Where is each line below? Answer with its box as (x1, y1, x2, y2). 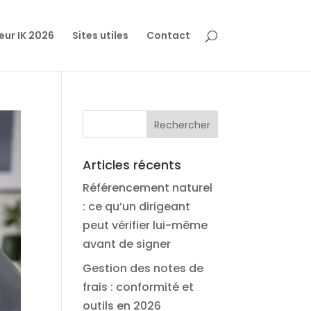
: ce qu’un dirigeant (83, 199, 191, 215)
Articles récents (83, 156, 182, 174)
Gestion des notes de (83, 260, 204, 276)
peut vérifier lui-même (83, 217, 208, 233)
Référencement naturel (83, 180, 213, 196)
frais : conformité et (83, 279, 194, 295)
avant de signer (83, 236, 171, 252)
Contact (146, 28, 190, 42)
